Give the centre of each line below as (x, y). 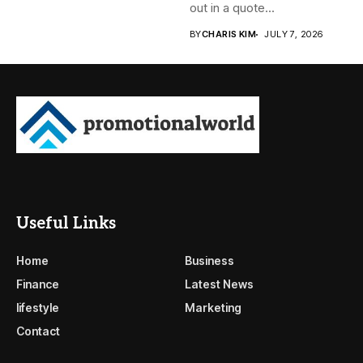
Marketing (213, 307)
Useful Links (66, 223)
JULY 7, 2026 (294, 34)
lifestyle (38, 307)
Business (209, 260)
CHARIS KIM (229, 34)
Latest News (219, 284)
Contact (38, 331)
